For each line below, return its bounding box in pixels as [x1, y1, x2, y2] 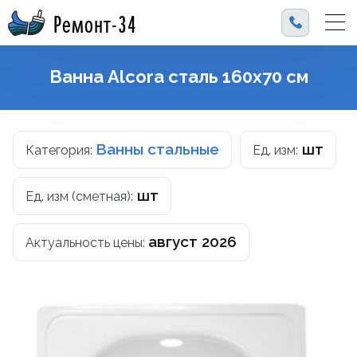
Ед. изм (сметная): [25, 189, 133, 204]
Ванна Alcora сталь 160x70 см [49, 66, 308, 87]
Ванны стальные [96, 140, 219, 158]
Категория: [25, 143, 96, 158]
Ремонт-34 [53, 6, 137, 38]
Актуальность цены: [25, 235, 148, 250]
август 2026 [148, 233, 237, 250]
